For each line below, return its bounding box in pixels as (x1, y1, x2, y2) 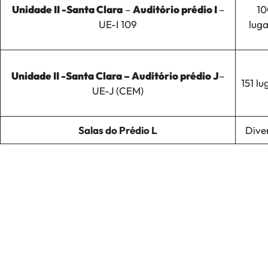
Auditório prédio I (132, 2, 219, 16)
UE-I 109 (99, 17, 137, 31)
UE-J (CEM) (92, 84, 144, 97)
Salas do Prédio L (78, 123, 157, 136)
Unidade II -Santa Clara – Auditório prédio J (11, 69, 219, 82)
